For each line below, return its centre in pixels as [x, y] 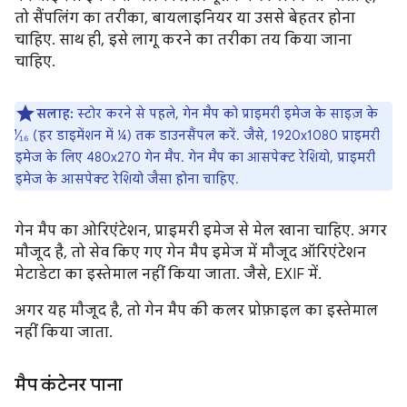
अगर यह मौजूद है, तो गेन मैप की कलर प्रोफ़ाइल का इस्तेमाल [196, 310]
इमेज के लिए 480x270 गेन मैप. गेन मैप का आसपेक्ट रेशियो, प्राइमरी [195, 157]
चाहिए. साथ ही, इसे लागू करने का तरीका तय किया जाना [183, 40]
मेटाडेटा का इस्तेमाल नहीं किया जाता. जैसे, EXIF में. [168, 274]
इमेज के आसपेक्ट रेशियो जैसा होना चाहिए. [127, 179]
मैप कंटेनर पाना [69, 384]
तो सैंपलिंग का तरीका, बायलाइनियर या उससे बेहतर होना [185, 18]
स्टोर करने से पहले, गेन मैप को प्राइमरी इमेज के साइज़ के [226, 113]
